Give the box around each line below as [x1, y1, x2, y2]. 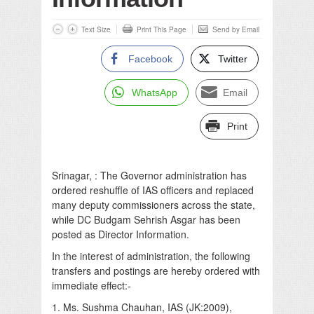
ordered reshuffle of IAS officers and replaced [52, 182, 254, 197]
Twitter [218, 53, 247, 64]
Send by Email [212, 24, 259, 34]
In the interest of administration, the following [52, 248, 250, 263]
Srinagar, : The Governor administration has [52, 168, 247, 182]
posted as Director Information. [52, 226, 189, 241]
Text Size [81, 24, 111, 34]
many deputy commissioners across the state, [52, 197, 255, 212]
